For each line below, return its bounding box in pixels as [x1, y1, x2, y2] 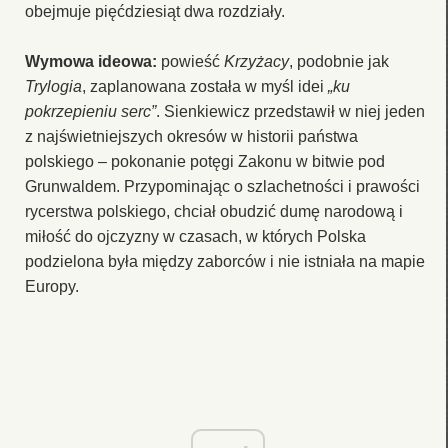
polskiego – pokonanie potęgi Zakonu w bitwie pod [25, 152, 385, 170]
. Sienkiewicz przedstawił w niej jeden [156, 102, 425, 120]
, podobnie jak [289, 52, 389, 70]
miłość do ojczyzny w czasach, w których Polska [25, 227, 366, 245]
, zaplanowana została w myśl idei [82, 77, 328, 95]
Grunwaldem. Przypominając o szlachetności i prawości [25, 177, 420, 195]
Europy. [25, 277, 79, 295]
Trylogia [25, 77, 82, 95]
